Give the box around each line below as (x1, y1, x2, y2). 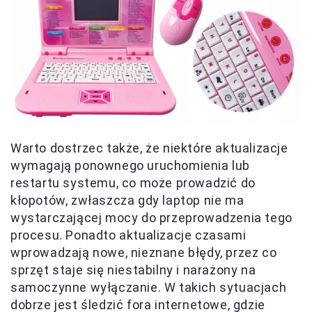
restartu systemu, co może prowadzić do (10, 175, 256, 191)
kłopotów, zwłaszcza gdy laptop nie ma (10, 193, 244, 208)
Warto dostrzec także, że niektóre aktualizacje (10, 141, 288, 156)
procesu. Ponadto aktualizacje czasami (10, 228, 247, 243)
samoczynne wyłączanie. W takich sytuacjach (10, 280, 287, 295)
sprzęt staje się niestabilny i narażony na (10, 263, 256, 278)
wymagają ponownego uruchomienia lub (10, 158, 251, 173)
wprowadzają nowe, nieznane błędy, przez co (10, 245, 277, 260)
